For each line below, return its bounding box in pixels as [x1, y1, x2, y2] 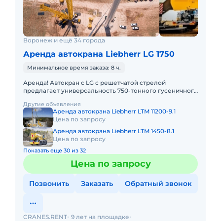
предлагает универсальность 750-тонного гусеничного [23, 87, 198, 94]
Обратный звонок [125, 179, 192, 188]
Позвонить [29, 179, 69, 188]
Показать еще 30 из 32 [23, 147, 86, 154]
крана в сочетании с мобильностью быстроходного [23, 95, 185, 102]
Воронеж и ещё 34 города [23, 37, 105, 44]
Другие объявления [23, 101, 81, 108]
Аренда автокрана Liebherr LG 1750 [23, 49, 175, 59]
